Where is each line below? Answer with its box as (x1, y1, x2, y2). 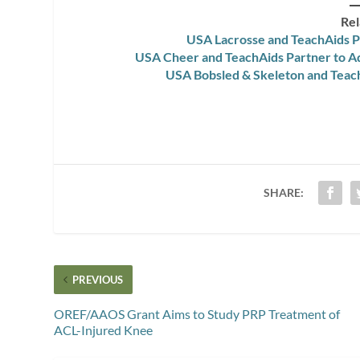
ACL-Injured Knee (54, 321, 153, 337)
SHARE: (263, 185, 304, 199)
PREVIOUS (72, 272, 124, 286)
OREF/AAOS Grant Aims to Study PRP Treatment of (54, 305, 341, 321)
